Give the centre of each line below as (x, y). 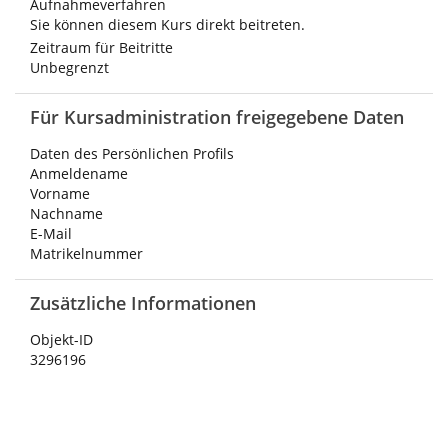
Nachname (66, 213)
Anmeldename (79, 173)
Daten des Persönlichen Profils (132, 153)
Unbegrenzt (69, 67)
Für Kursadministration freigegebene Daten (217, 117)
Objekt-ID (61, 339)
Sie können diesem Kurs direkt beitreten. (167, 24)
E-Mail (51, 233)
